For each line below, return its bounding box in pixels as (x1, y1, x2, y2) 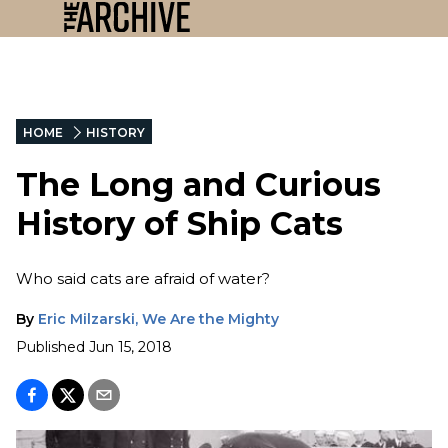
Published (16, 337, 85, 356)
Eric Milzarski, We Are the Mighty (38, 309, 279, 328)
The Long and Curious (16, 165, 381, 205)
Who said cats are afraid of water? (16, 268, 270, 288)
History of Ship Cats (16, 204, 343, 244)
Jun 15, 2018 (89, 337, 172, 356)
